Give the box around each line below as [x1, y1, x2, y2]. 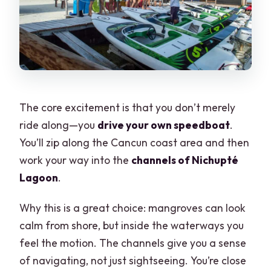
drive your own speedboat [97, 117, 230, 132]
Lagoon [19, 170, 59, 184]
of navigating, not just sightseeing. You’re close [19, 253, 247, 267]
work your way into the [19, 152, 132, 167]
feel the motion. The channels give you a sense [19, 235, 247, 250]
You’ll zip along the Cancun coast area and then [19, 135, 250, 149]
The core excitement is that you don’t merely [19, 100, 236, 114]
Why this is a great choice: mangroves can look [19, 200, 246, 215]
